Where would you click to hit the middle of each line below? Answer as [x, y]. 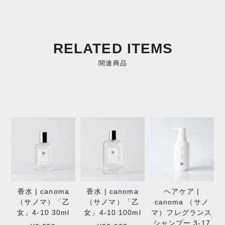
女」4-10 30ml [43, 213]
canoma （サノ [182, 202]
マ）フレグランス [182, 213]
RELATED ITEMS [113, 48]
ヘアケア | [182, 192]
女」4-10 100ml [113, 213]
